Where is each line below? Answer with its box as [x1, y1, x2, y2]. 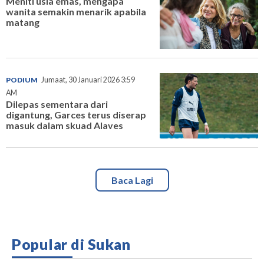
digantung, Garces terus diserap [6, 108, 146, 120]
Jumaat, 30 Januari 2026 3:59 [41, 75, 135, 84]
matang [6, 16, 39, 28]
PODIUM [6, 75, 38, 84]
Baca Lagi [111, 174, 153, 186]
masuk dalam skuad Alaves [6, 119, 123, 131]
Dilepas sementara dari [6, 98, 108, 110]
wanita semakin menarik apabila [6, 6, 146, 18]
